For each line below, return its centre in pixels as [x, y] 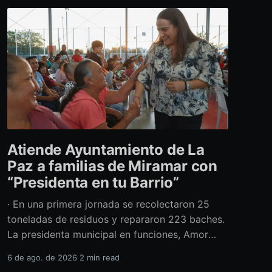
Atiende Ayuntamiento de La [106, 150]
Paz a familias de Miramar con [112, 166]
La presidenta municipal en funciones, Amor [107, 235]
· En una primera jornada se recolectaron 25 [108, 204]
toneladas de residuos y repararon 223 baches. [116, 219]
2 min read [99, 258]
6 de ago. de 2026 [42, 258]
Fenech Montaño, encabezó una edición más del [117, 250]
